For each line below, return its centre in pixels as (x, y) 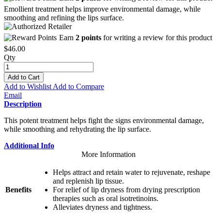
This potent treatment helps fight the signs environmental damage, (104, 120)
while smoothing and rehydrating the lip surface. (77, 129)
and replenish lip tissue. (88, 181)
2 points (88, 37)
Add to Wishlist (28, 86)
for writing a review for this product (157, 37)
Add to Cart (24, 77)
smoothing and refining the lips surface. (64, 17)
